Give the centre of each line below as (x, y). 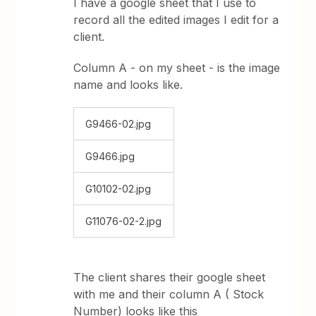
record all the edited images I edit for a (176, 20)
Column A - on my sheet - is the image (177, 68)
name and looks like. (130, 85)
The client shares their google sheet (170, 277)
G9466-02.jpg (119, 124)
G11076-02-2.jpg (124, 221)
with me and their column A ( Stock (169, 294)
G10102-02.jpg (119, 189)
